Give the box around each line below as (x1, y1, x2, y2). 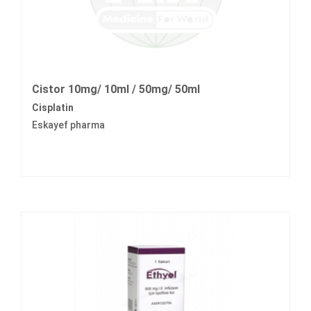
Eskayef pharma (32, 119, 105, 131)
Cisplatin (32, 102, 74, 114)
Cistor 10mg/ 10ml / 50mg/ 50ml (32, 83, 200, 96)
